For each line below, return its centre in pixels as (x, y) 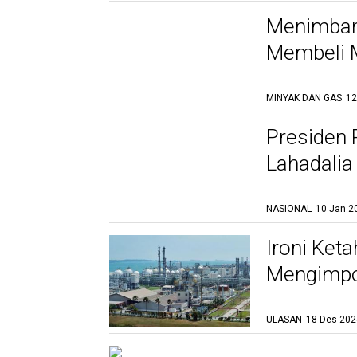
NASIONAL (289, 209)
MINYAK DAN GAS (304, 98)
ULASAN (284, 320)
